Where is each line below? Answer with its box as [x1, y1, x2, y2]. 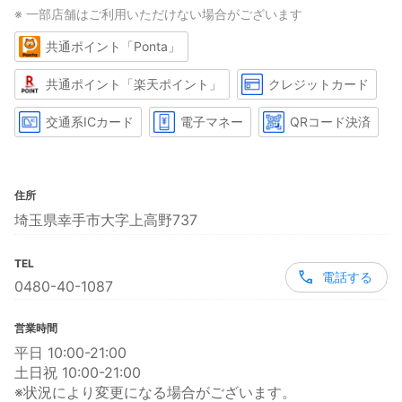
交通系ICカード [46, 114, 134, 130]
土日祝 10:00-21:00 [14, 363, 141, 381]
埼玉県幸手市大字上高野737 [14, 210, 197, 229]
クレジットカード [268, 76, 369, 92]
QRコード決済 [290, 114, 371, 130]
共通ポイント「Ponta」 [46, 39, 180, 55]
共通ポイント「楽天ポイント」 [46, 76, 222, 92]
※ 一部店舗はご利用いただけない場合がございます [14, 5, 302, 22]
